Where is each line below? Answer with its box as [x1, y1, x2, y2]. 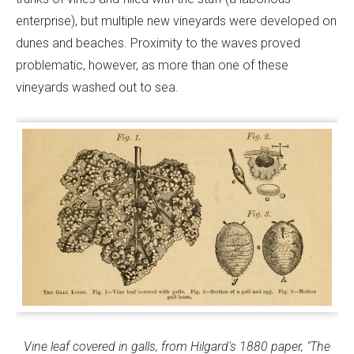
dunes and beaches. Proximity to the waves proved [16, 36, 300, 51]
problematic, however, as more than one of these [16, 58, 288, 73]
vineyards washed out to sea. [16, 80, 179, 96]
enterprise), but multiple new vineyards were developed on [16, 13, 337, 29]
